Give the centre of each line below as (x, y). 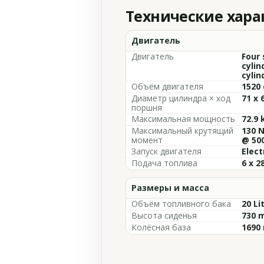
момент (147, 140)
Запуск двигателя (166, 151)
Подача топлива (164, 163)
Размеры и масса (170, 188)
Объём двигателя (167, 86)
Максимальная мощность (183, 119)
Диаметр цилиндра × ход (181, 98)
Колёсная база (161, 227)
